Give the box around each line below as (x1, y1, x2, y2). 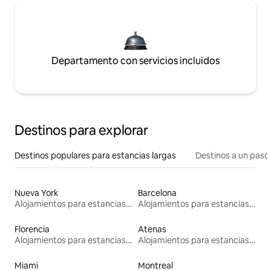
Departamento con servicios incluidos (51, 54, 220, 67)
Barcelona (138, 187, 177, 198)
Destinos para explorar (15, 121, 148, 139)
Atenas (138, 223, 166, 235)
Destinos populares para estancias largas (15, 149, 176, 161)
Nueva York (15, 187, 59, 198)
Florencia (15, 223, 50, 235)
